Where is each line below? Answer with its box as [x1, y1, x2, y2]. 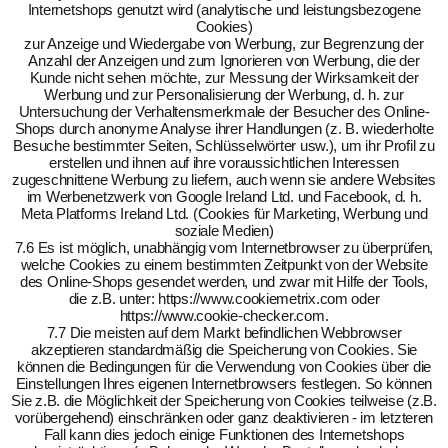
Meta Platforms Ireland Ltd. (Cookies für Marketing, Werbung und [20, 205, 428, 222]
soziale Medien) [174, 222, 274, 239]
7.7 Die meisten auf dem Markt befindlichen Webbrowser [46, 324, 402, 341]
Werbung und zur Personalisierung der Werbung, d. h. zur [44, 86, 404, 103]
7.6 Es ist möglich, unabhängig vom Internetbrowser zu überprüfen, [14, 239, 434, 256]
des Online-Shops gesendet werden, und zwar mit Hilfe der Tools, [20, 273, 428, 290]
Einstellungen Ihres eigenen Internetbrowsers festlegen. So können [15, 375, 433, 392]
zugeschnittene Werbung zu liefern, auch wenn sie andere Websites [12, 171, 436, 188]
